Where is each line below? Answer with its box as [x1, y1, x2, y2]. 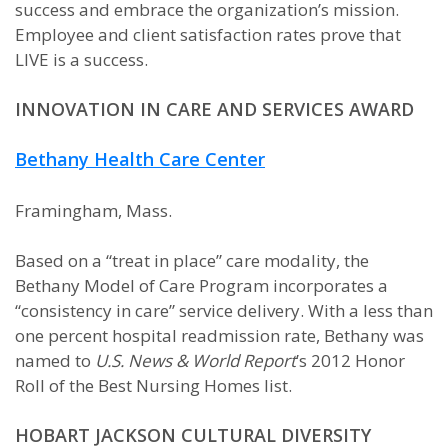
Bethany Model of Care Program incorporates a [15, 274, 388, 297]
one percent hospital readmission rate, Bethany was [15, 324, 424, 347]
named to [15, 349, 95, 372]
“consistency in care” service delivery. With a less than [15, 299, 433, 322]
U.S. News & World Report [95, 349, 296, 372]
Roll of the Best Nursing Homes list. [15, 374, 292, 397]
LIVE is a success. [15, 48, 148, 71]
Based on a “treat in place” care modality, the [15, 249, 369, 272]
